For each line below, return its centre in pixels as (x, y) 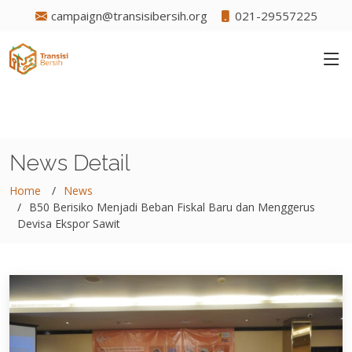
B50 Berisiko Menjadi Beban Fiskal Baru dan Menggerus (172, 207)
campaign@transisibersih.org (129, 16)
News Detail (70, 163)
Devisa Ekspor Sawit (69, 224)
